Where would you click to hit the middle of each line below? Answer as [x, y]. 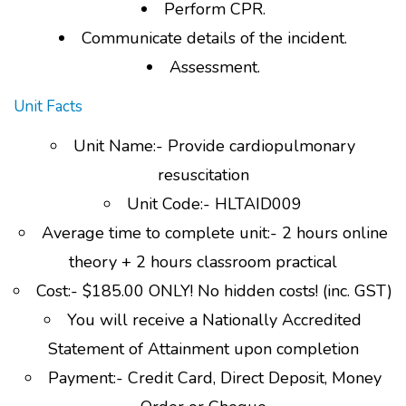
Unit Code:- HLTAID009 [214, 204]
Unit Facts [48, 106]
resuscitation [203, 175]
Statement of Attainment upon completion [203, 349]
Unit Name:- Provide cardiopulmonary [214, 146]
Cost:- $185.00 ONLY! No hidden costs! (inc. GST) [214, 291]
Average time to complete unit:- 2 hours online [214, 233]
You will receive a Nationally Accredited [214, 320]
